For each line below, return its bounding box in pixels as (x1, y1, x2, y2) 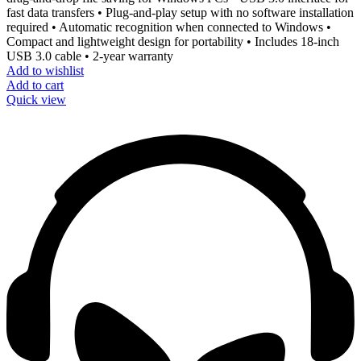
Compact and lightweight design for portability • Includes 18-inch (6, 34, 339, 48)
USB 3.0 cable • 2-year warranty (6, 48, 173, 63)
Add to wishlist (6, 63, 84, 77)
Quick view (6, 92, 66, 106)
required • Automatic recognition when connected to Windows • (6, 19, 331, 34)
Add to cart (6, 77, 64, 92)
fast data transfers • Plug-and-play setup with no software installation (6, 5, 354, 19)
